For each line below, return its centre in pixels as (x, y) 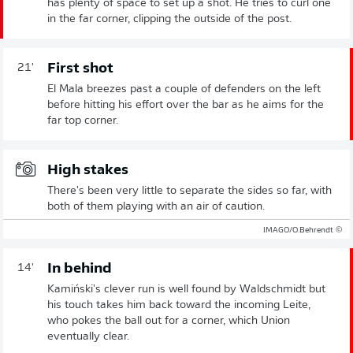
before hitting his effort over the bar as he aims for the (186, 106)
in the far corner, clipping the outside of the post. (169, 20)
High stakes (88, 171)
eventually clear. (88, 337)
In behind (80, 269)
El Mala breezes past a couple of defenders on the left (184, 90)
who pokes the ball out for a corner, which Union (169, 321)
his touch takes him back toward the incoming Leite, (179, 306)
